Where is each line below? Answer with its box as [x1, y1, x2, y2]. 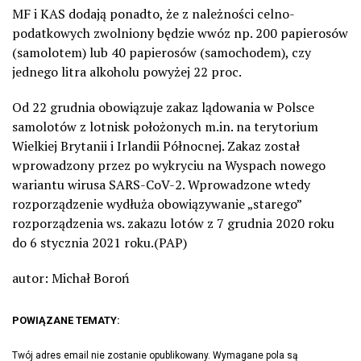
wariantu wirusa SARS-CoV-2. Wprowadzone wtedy [12, 175, 310, 193]
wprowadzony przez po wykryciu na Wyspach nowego [12, 156, 326, 174]
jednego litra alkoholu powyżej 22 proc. [12, 62, 242, 81]
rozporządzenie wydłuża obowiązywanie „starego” [12, 194, 301, 213]
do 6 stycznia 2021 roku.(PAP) [12, 233, 187, 251]
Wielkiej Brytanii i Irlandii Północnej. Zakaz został [12, 136, 300, 155]
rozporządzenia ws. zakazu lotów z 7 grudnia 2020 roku [12, 214, 334, 232]
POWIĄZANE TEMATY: [12, 313, 120, 326]
